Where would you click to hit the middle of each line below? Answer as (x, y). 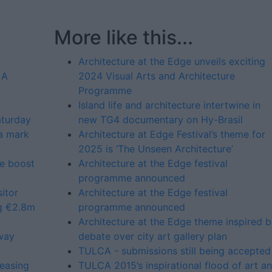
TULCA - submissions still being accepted (175, 251)
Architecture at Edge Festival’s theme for (172, 134)
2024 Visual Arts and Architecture (157, 76)
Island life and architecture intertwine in (169, 105)
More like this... (124, 37)
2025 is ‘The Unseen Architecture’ (156, 149)
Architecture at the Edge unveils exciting (172, 61)
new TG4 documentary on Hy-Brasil (161, 120)
